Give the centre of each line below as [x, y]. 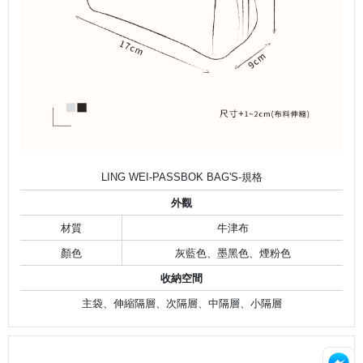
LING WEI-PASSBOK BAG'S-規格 [181, 177]
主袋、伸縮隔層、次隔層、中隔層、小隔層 [181, 303]
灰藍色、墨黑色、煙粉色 [233, 253]
